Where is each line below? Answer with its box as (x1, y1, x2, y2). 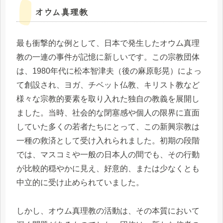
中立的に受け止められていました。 (16, 178, 144, 187)
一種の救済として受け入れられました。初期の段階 (16, 136, 200, 145)
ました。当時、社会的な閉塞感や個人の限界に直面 (16, 109, 200, 117)
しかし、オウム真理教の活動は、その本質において (16, 207, 200, 216)
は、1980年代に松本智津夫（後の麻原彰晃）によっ (16, 67, 202, 76)
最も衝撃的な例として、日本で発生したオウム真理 (16, 39, 200, 48)
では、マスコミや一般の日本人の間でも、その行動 (16, 150, 200, 159)
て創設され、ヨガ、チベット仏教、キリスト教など (16, 81, 200, 90)
